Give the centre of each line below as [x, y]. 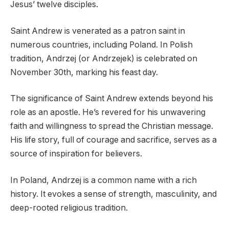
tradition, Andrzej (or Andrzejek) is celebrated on [104, 58]
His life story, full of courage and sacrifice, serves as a [113, 140]
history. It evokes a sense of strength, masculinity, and [113, 194]
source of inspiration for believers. [76, 154]
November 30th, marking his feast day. [84, 72]
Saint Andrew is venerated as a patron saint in [98, 31]
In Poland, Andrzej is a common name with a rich [104, 180]
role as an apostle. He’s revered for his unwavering [108, 112]
